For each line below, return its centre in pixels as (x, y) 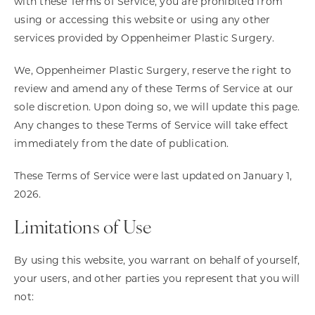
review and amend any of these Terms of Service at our (154, 89)
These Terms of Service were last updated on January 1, (153, 176)
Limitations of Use (83, 229)
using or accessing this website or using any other (142, 20)
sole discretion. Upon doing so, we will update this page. (157, 107)
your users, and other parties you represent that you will (157, 278)
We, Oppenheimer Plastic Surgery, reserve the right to (153, 70)
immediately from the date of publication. (122, 143)
